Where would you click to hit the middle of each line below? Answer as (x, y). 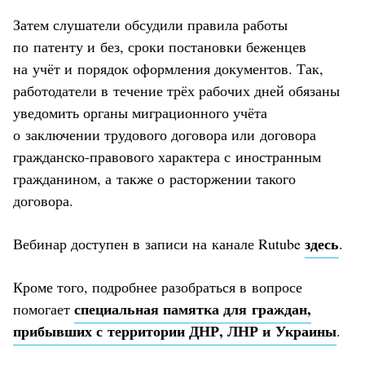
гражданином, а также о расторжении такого (154, 178)
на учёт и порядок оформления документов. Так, (168, 68)
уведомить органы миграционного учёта (140, 112)
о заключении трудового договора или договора (165, 134)
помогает (44, 308)
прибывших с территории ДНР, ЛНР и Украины (175, 330)
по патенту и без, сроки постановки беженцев (160, 46)
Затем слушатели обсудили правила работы (150, 24)
